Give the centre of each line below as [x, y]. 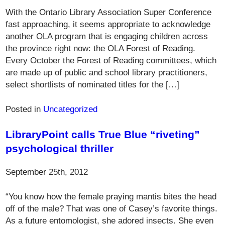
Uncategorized [71, 109]
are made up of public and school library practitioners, [107, 72]
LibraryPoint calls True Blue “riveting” [103, 134]
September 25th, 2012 [47, 172]
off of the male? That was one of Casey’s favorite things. [112, 208]
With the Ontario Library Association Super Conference [109, 12]
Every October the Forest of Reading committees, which [111, 60]
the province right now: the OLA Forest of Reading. [101, 48]
